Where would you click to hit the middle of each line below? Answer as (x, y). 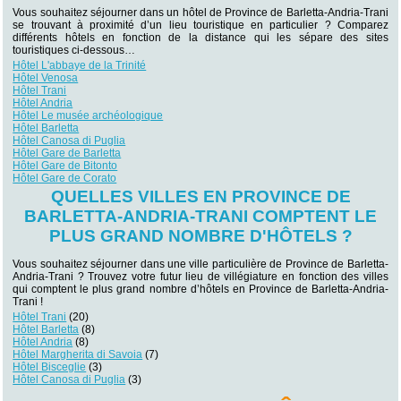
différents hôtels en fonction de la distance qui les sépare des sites (200, 38)
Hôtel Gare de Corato (65, 178)
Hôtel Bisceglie (50, 367)
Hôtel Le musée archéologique (88, 115)
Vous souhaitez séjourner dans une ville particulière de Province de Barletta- (200, 264)
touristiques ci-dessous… (74, 50)
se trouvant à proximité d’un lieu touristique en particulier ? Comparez (200, 25)
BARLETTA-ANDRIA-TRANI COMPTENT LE (200, 217)
